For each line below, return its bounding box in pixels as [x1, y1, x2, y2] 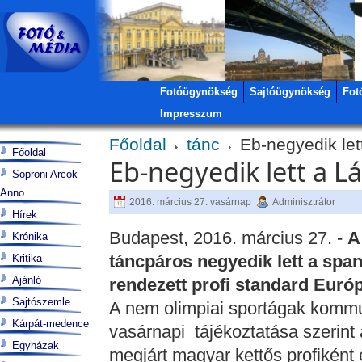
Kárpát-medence [12, 318, 89, 330]
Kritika [12, 252, 42, 264]
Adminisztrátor [271, 196, 335, 208]
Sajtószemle [12, 296, 70, 308]
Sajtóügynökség [250, 86, 330, 98]
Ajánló [12, 274, 41, 286]
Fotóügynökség [160, 86, 238, 98]
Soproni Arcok [12, 168, 78, 180]
